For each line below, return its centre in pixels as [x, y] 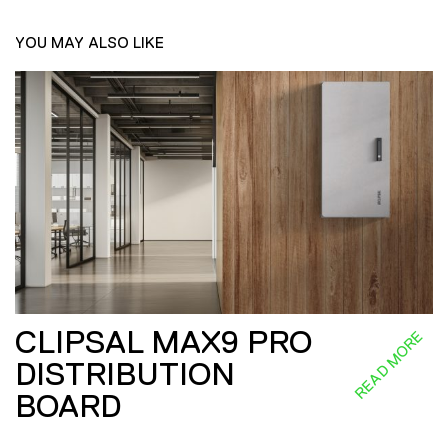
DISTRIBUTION [125, 373]
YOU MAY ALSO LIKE [89, 43]
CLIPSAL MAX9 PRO [163, 341]
